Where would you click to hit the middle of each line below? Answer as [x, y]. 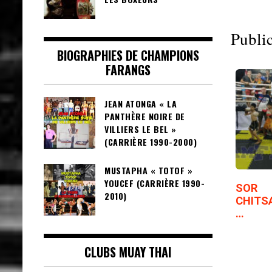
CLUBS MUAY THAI [128, 252]
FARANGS [128, 70]
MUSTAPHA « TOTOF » [148, 171]
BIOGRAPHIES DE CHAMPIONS [128, 56]
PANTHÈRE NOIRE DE [145, 117]
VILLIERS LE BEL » [141, 129]
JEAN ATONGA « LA [141, 104]
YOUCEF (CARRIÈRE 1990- [155, 183]
